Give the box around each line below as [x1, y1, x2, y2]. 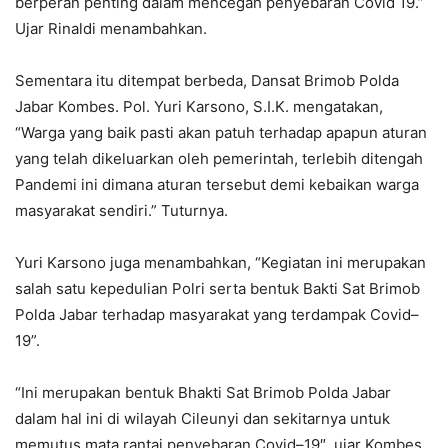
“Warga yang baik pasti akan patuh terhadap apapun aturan [15, 123, 427, 143]
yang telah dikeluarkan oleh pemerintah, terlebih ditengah [15, 149, 423, 169]
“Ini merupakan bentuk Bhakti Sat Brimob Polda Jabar [15, 383, 391, 403]
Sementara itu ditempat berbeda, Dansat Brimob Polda [15, 71, 399, 91]
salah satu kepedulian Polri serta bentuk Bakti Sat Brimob [15, 279, 420, 299]
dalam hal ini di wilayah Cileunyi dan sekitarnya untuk [15, 409, 390, 429]
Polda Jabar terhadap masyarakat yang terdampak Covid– [15, 305, 419, 325]
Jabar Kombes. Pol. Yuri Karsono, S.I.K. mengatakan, [15, 97, 383, 117]
